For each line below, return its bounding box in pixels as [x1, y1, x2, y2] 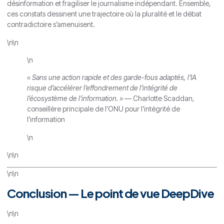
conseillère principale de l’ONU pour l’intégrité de [27, 104, 180, 113]
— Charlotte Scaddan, [123, 94, 194, 103]
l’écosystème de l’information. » [27, 94, 123, 103]
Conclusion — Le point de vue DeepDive [7, 185, 214, 200]
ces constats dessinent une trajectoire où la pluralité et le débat [7, 9, 201, 18]
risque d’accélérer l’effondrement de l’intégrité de [27, 83, 177, 92]
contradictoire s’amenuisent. [7, 20, 95, 29]
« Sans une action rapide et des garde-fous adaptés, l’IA [27, 73, 196, 82]
